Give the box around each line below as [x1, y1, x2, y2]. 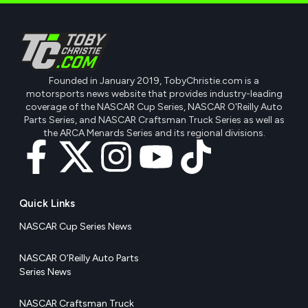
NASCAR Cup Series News [19, 220, 132, 232]
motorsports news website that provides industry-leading [25, 87, 283, 100]
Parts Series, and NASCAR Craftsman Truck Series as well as [23, 113, 285, 126]
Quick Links [19, 197, 75, 210]
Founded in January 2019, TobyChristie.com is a [49, 74, 259, 87]
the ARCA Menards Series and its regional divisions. [43, 126, 265, 139]
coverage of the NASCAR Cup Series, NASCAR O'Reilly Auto [25, 100, 283, 113]
